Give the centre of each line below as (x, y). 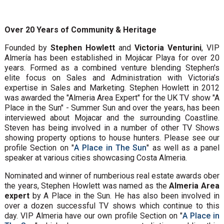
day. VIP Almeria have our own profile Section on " (93, 215)
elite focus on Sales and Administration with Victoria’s (112, 77)
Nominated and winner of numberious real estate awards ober (112, 175)
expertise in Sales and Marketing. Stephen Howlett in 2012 (112, 87)
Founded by (27, 47)
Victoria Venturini (168, 47)
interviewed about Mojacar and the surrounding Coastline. (112, 117)
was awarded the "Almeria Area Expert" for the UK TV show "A (112, 97)
